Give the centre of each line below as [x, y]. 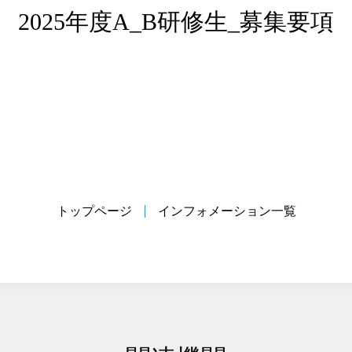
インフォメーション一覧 [227, 211]
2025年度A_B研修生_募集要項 [176, 21]
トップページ [94, 211]
